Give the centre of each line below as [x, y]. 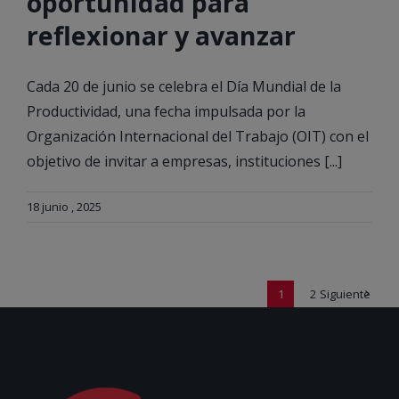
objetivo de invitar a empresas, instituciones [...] [184, 162]
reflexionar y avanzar [161, 36]
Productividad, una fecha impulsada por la [166, 112]
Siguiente [345, 294]
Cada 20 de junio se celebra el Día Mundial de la [184, 87]
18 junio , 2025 [64, 207]
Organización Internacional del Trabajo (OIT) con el [198, 137]
